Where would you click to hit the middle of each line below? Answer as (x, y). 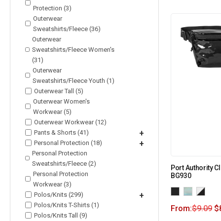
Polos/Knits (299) (59, 194)
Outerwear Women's (62, 101)
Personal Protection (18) (68, 143)
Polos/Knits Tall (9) (61, 215)
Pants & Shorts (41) (61, 132)
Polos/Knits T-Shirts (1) (67, 205)
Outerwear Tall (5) (59, 91)
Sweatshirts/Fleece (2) (64, 163)
